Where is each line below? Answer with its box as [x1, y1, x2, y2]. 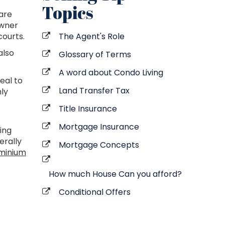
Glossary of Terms [58, 49, 131, 60]
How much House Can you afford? [48, 168, 182, 180]
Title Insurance [58, 103, 117, 115]
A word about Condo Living [58, 67, 163, 78]
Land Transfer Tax [58, 85, 130, 96]
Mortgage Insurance [58, 121, 139, 133]
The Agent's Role [58, 31, 125, 42]
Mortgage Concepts [58, 139, 139, 151]
